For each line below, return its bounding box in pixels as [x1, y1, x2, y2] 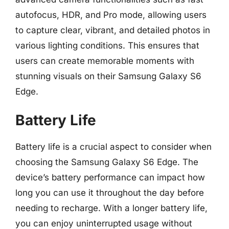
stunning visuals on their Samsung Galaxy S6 [15, 71, 201, 81]
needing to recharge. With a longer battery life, [15, 203, 208, 213]
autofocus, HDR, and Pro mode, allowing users [15, 9, 207, 20]
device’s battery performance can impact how [15, 172, 205, 182]
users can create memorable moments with [15, 55, 194, 66]
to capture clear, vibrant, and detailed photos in [15, 25, 210, 35]
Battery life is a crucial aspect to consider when [15, 142, 212, 152]
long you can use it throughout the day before [15, 188, 204, 198]
